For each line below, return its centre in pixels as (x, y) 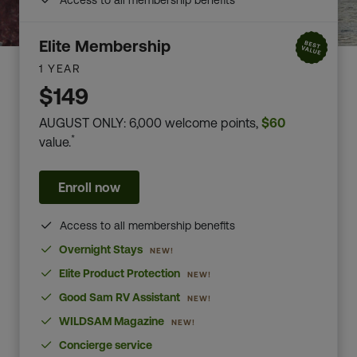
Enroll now (89, 187)
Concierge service (104, 345)
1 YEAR (60, 69)
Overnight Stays (100, 249)
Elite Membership (105, 46)
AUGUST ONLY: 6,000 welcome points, (150, 123)
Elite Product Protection (119, 273)
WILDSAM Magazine (111, 321)
